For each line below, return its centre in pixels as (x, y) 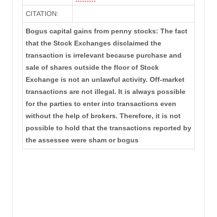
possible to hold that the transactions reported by (108, 128)
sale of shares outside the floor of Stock (92, 68)
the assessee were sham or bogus (82, 140)
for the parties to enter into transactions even (101, 104)
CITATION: (42, 14)
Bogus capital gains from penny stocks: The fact (106, 31)
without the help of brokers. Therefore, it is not (103, 116)
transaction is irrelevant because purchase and (103, 55)
